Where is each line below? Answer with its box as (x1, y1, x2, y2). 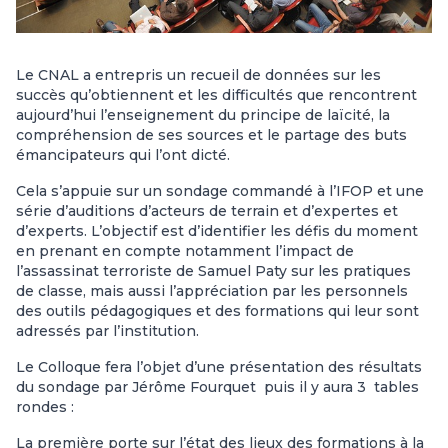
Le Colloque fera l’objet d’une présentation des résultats (16, 357, 422, 376)
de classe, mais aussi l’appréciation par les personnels (16, 281, 408, 300)
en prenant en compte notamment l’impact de (16, 241, 354, 260)
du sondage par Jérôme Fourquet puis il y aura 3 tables (16, 377, 419, 396)
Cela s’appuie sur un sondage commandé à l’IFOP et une (16, 181, 424, 200)
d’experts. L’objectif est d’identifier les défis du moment (16, 221, 418, 240)
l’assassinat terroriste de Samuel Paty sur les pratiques (16, 261, 411, 280)
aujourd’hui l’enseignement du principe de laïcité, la (16, 105, 390, 124)
